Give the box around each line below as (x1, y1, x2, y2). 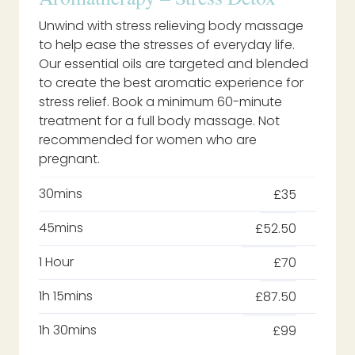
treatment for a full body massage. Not (39, 112, 280, 131)
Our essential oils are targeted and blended (39, 55, 308, 74)
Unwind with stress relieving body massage (39, 17, 303, 36)
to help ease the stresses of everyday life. (39, 36, 295, 55)
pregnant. (39, 150, 100, 169)
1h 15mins (39, 287, 93, 306)
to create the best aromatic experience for (39, 74, 303, 93)
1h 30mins (39, 321, 97, 340)
